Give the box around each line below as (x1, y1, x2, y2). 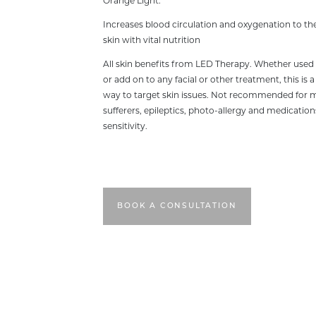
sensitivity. (102, 123, 147, 131)
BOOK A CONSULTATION (117, 202, 237, 210)
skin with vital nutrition (102, 37, 200, 45)
